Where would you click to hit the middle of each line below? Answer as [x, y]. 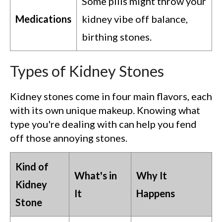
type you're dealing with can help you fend [103, 124]
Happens [156, 194]
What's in [96, 176]
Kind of [32, 167]
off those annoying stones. [69, 138]
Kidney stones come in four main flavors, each [111, 96]
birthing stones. [117, 36]
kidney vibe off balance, [135, 19]
